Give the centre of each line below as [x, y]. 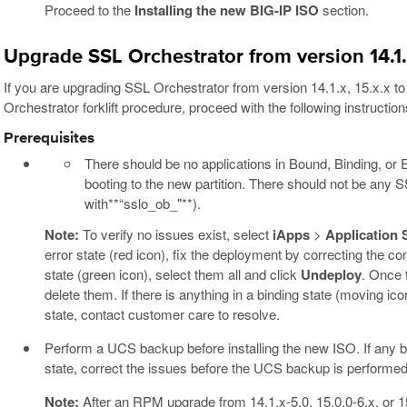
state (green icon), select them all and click [172, 273]
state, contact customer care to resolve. [162, 313]
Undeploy [331, 274]
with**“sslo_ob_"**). [143, 203]
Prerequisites [49, 138]
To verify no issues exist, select [175, 233]
